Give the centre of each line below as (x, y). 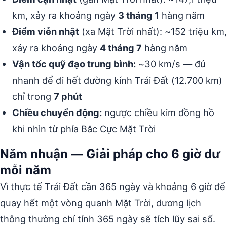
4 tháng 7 (121, 48)
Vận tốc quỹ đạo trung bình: (74, 64)
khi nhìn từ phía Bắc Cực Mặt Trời (84, 129)
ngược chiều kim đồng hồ (158, 113)
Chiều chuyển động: (57, 113)
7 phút (68, 97)
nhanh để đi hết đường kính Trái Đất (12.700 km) (117, 80)
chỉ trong (33, 97)
